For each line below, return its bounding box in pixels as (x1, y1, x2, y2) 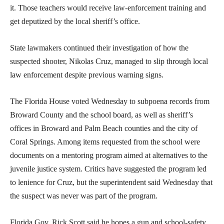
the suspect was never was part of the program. (10, 191, 157, 200)
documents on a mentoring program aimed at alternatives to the (10, 150, 207, 159)
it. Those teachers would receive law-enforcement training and (10, 3, 206, 12)
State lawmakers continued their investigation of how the (10, 43, 188, 52)
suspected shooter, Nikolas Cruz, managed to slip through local (10, 56, 208, 65)
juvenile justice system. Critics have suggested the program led (10, 164, 206, 173)
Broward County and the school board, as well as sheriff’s (10, 110, 193, 119)
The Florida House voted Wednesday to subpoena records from (10, 96, 209, 105)
